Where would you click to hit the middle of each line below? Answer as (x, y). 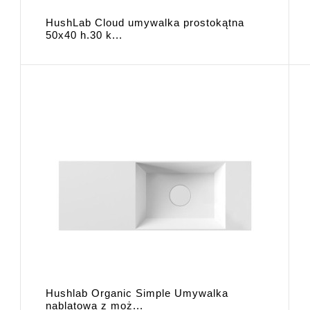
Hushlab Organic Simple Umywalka (137, 293)
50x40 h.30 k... (84, 35)
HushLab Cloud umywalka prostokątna (145, 22)
